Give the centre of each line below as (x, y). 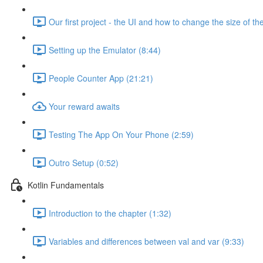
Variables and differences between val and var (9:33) (146, 241)
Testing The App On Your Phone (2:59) (121, 134)
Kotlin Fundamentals (66, 185)
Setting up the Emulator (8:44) (105, 50)
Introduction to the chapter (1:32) (110, 213)
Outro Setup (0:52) (84, 162)
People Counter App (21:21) (101, 78)
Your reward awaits (84, 106)
